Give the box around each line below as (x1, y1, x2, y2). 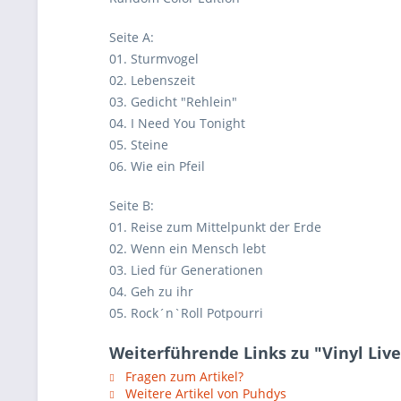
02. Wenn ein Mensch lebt (109, 240, 266, 257)
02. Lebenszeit (109, 72, 195, 89)
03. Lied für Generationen (109, 261, 263, 278)
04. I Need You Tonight (109, 115, 245, 132)
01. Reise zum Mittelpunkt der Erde (109, 218, 321, 235)
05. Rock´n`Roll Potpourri (109, 304, 263, 321)
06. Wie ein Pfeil (109, 158, 205, 175)
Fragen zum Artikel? (122, 368, 243, 385)
